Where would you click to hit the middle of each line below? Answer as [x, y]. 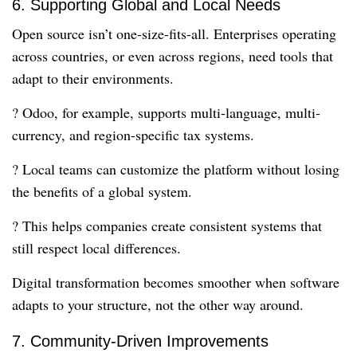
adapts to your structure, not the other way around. [158, 305]
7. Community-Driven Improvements [140, 341]
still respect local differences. [96, 248]
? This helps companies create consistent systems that [167, 226]
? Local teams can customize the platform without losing [176, 169]
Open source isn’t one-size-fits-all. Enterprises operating [174, 34]
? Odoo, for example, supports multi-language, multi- [166, 113]
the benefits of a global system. [102, 192]
